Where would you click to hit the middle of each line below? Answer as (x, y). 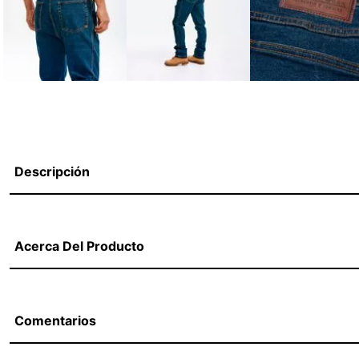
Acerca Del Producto (79, 246)
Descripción (52, 171)
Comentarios (55, 320)
